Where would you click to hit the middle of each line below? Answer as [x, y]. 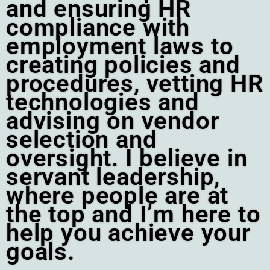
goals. [40, 252]
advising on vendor [113, 121]
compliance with [98, 28]
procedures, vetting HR [135, 84]
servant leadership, [113, 177]
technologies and [103, 102]
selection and [82, 140]
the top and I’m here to [133, 215]
